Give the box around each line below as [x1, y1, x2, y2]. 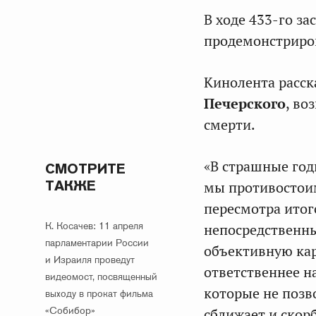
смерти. [204, 116, 255, 134]
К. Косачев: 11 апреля [45, 219, 143, 232]
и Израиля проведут [45, 253, 135, 266]
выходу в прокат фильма [45, 287, 153, 300]
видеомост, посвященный [45, 270, 157, 283]
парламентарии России [45, 236, 149, 249]
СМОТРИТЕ [45, 159, 126, 178]
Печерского [204, 95, 286, 113]
